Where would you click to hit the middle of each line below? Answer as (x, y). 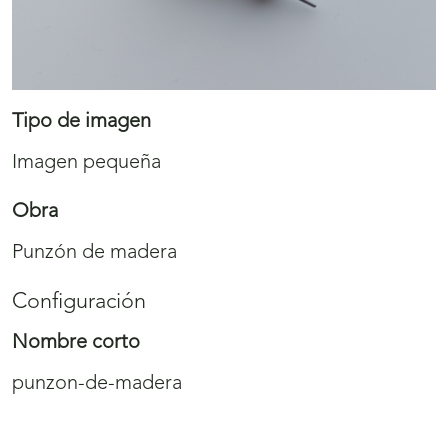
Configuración (79, 302)
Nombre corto (76, 342)
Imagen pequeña (86, 162)
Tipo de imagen (81, 121)
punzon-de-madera (97, 383)
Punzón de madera (94, 252)
